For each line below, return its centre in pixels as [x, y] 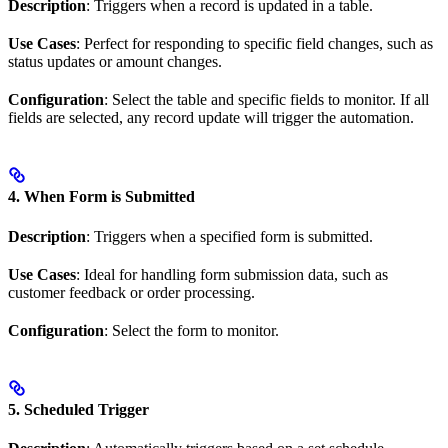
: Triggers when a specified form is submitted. [229, 236]
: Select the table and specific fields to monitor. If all [266, 100]
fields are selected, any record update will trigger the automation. [211, 118]
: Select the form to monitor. [191, 330]
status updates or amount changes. [115, 62]
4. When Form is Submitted [101, 197]
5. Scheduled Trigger [78, 409]
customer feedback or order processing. [131, 292]
